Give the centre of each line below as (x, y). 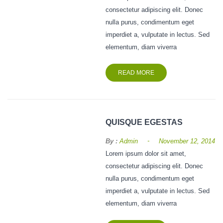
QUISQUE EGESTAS (144, 122)
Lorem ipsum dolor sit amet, (146, 154)
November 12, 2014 (187, 141)
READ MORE (136, 73)
